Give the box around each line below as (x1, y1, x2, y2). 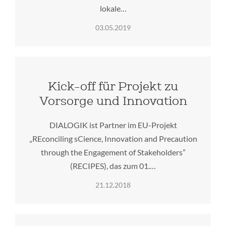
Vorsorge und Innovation (39, 93, 187, 108)
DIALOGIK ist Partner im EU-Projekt (49, 120, 177, 130)
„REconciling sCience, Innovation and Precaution (29, 133, 197, 143)
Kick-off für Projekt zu (48, 79, 178, 94)
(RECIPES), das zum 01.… (70, 160, 156, 171)
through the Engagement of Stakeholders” (40, 147, 186, 157)
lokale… (99, 3, 127, 13)
